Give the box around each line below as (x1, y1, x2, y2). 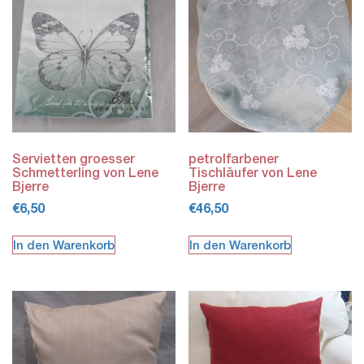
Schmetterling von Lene (12, 163, 158, 180)
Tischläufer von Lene (188, 163, 318, 180)
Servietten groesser (12, 149, 135, 166)
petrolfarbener (188, 149, 279, 166)
